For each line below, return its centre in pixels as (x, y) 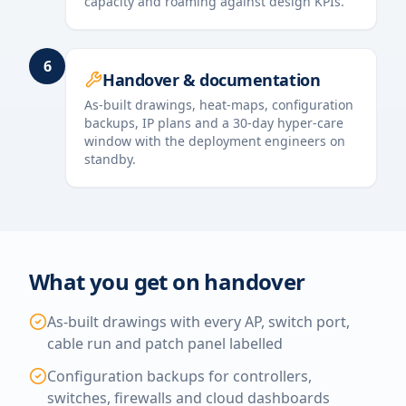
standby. (110, 159)
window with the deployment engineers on (215, 141)
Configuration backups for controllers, (179, 376)
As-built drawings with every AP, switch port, (198, 322)
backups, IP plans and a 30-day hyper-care (214, 123)
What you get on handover (167, 281)
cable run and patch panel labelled (165, 343)
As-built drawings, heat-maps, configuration (219, 105)
